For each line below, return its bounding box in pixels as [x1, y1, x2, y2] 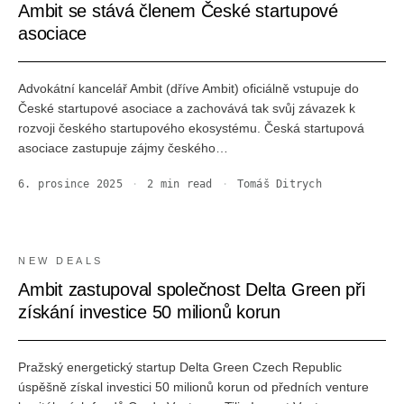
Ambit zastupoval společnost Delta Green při [18, 280, 365, 299]
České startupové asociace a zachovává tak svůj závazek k [18, 101, 355, 115]
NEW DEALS [18, 255, 104, 266]
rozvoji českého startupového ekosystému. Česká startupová [18, 121, 364, 135]
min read [153, 178, 213, 190]
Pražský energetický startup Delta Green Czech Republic [18, 360, 342, 374]
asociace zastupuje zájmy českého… [18, 141, 228, 155]
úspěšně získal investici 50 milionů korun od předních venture [18, 380, 369, 394]
